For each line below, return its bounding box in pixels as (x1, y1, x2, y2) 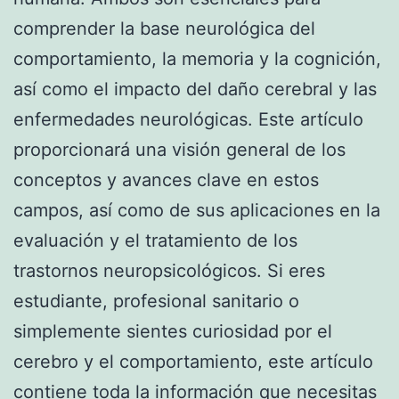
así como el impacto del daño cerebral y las (13, 77, 377, 100)
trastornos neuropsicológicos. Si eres (13, 259, 325, 281)
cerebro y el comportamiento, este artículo (13, 350, 373, 372)
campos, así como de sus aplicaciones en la (13, 199, 380, 221)
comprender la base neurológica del (13, 17, 315, 39)
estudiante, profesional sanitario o (13, 289, 299, 312)
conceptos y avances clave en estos (13, 168, 319, 191)
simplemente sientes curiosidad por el (13, 320, 332, 342)
